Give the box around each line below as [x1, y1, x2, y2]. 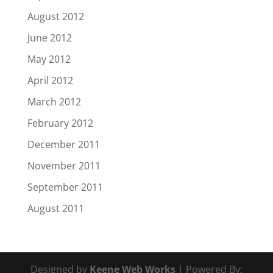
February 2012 [27, 116, 93, 130]
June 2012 [27, 31, 72, 44]
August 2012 [27, 10, 84, 23]
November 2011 [27, 159, 101, 172]
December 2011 [27, 138, 100, 151]
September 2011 [27, 180, 103, 194]
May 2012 [27, 52, 71, 66]
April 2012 [27, 74, 73, 87]
